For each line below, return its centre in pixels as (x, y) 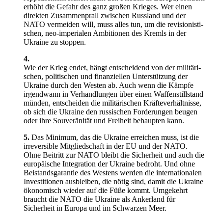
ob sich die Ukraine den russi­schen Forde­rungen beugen (110, 111)
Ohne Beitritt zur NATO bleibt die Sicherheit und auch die (114, 155)
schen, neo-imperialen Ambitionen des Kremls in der (105, 33)
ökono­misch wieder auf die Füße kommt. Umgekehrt (106, 190)
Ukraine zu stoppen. (55, 42)
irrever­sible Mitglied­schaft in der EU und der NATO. (106, 146)
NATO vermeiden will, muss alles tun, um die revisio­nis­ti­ (113, 24)
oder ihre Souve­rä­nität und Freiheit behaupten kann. (104, 120)
